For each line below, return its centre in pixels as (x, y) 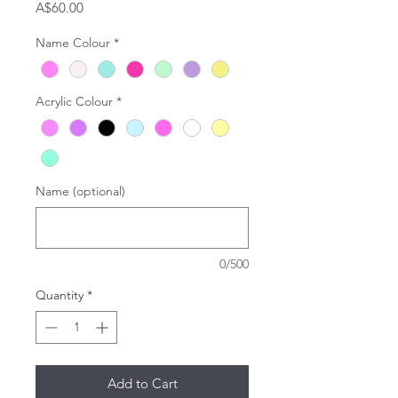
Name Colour (73, 43)
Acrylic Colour (74, 102)
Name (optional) (80, 191)
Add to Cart (142, 384)
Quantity (60, 295)
